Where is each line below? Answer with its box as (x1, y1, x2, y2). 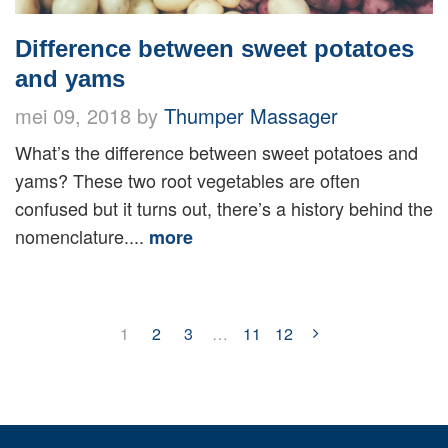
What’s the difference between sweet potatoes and (15, 139, 418, 166)
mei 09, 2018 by (15, 101, 164, 131)
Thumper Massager (164, 101, 338, 131)
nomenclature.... (15, 223, 149, 250)
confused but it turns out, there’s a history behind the (15, 195, 433, 222)
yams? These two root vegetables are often (15, 167, 360, 194)
